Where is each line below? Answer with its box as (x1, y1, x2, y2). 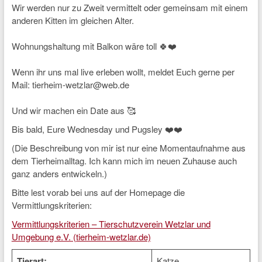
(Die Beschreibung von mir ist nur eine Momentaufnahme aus (11, 142, 246, 154)
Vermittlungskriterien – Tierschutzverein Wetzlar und (11, 218, 211, 230)
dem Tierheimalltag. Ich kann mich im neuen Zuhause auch (11, 154, 237, 167)
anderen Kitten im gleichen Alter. (11, 14, 134, 26)
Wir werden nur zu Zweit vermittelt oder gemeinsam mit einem (11, 1, 248, 13)
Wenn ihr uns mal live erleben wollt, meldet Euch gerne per (11, 65, 235, 78)
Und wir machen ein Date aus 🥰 (11, 104, 136, 116)
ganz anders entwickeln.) (11, 167, 107, 180)
